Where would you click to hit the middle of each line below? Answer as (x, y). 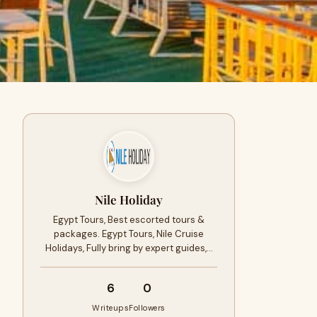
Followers (147, 308)
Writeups (111, 308)
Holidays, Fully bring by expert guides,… (129, 248)
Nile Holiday (129, 200)
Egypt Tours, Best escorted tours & (129, 220)
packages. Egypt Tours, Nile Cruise (129, 234)
